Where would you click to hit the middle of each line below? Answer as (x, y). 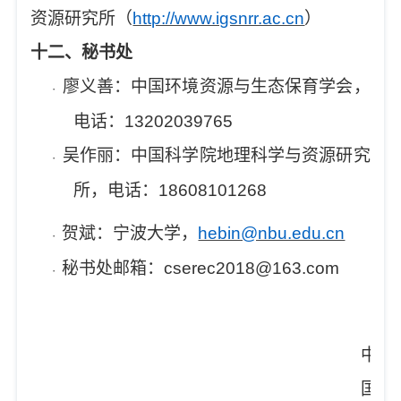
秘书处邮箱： (113, 268)
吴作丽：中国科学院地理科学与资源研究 (216, 155)
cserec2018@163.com (252, 268)
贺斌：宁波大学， (130, 233)
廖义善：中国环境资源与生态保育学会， (216, 86)
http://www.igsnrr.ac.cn (219, 18)
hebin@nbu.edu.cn (272, 233)
